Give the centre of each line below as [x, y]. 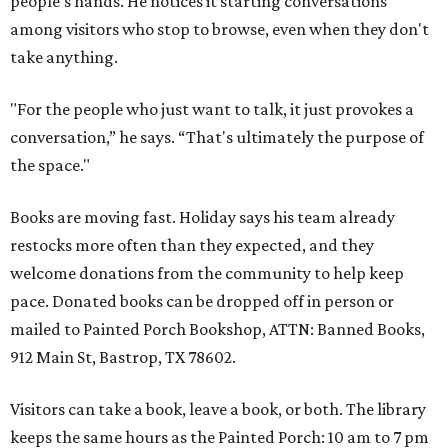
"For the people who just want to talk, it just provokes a [212, 109]
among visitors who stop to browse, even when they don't [219, 29]
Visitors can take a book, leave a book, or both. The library [218, 409]
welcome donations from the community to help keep [207, 273]
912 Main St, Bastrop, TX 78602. [123, 357]
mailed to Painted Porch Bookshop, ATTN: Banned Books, [217, 329]
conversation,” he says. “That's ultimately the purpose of [217, 137]
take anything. [64, 57]
